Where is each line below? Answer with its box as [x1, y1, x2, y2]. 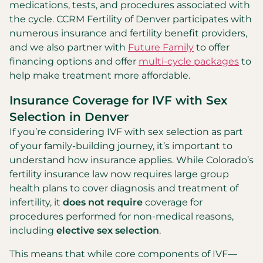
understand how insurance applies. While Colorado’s [9, 154, 254, 166]
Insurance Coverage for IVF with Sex [9, 93, 227, 107]
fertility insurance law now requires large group [9, 168, 229, 180]
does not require [63, 197, 143, 208]
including [9, 225, 56, 236]
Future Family [128, 42, 194, 53]
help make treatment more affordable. [9, 70, 190, 81]
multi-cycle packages [139, 56, 239, 67]
